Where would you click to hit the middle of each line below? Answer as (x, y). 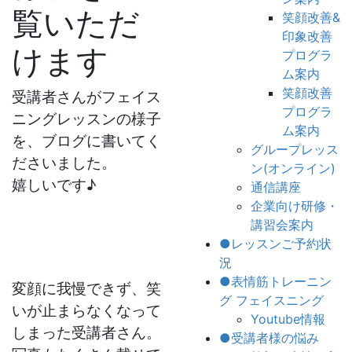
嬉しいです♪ (54, 185)
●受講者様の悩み (269, 337)
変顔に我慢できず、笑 (86, 288)
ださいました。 (64, 163)
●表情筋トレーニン (275, 281)
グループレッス (295, 149)
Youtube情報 (288, 319)
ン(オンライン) (293, 168)
